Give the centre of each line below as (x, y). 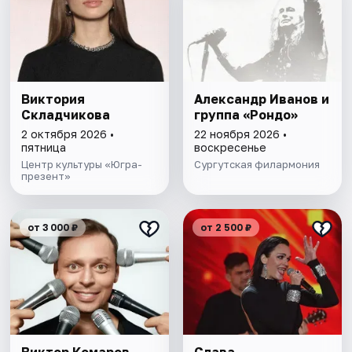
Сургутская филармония (257, 165)
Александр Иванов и (261, 99)
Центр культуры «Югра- (82, 165)
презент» (46, 176)
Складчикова (66, 115)
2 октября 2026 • (68, 134)
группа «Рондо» (246, 115)
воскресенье (230, 148)
